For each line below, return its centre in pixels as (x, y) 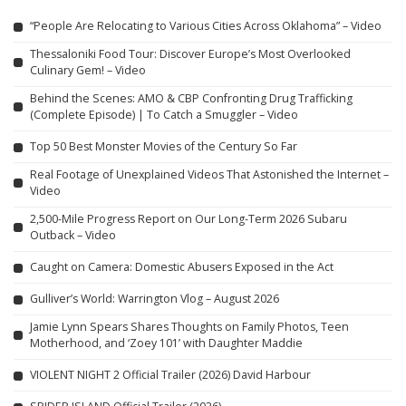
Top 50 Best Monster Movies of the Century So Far (164, 147)
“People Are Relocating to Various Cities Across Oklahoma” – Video (206, 26)
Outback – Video (73, 235)
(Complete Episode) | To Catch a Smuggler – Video (164, 114)
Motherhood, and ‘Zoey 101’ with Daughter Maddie (166, 343)
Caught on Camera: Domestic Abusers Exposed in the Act (182, 267)
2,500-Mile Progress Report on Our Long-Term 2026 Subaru (188, 218)
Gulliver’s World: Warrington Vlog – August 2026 (155, 299)
